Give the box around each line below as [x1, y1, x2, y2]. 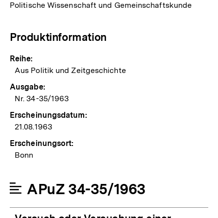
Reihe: [10, 54, 33, 63]
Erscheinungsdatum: [10, 110, 87, 120]
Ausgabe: [10, 82, 45, 91]
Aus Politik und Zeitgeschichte [15, 65, 126, 75]
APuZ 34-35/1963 [27, 180, 145, 198]
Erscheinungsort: [10, 138, 74, 148]
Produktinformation [10, 30, 107, 43]
